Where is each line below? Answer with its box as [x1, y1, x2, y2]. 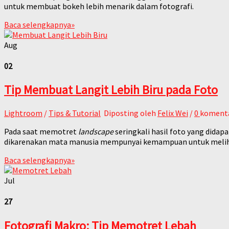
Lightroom [4, 108, 42, 119]
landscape [77, 126, 113, 137]
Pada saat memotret [4, 126, 77, 137]
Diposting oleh [102, 108, 157, 119]
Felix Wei [157, 108, 188, 119]
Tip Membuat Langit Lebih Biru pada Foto [4, 82, 218, 98]
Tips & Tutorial [49, 108, 101, 119]
